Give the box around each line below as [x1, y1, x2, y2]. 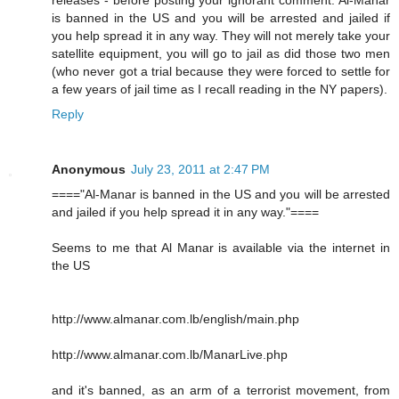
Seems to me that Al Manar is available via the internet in [52, 240, 390, 256]
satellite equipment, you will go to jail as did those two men [52, 46, 390, 61]
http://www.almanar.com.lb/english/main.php [52, 312, 299, 327]
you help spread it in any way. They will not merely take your [52, 28, 390, 44]
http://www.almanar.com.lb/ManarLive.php [52, 347, 288, 362]
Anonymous [52, 162, 126, 177]
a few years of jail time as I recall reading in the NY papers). [52, 82, 387, 97]
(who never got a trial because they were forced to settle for [52, 64, 390, 79]
